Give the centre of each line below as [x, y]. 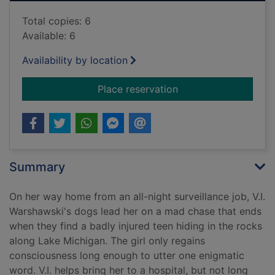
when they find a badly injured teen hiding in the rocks [136, 226]
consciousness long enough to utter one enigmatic [127, 256]
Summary [37, 167]
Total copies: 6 [56, 21]
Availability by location [75, 60]
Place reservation [137, 89]
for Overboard [210, 89]
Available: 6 [49, 36]
